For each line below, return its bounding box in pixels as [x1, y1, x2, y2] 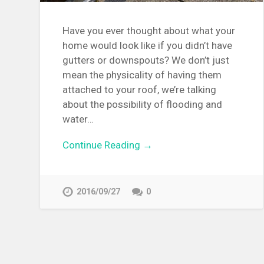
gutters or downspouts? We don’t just [62, 54, 230, 67]
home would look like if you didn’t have [62, 39, 233, 52]
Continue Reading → [62, 139, 153, 151]
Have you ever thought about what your [62, 25, 236, 37]
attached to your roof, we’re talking [62, 84, 217, 96]
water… [62, 113, 94, 126]
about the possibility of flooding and [62, 98, 223, 111]
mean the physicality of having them [62, 69, 222, 81]
